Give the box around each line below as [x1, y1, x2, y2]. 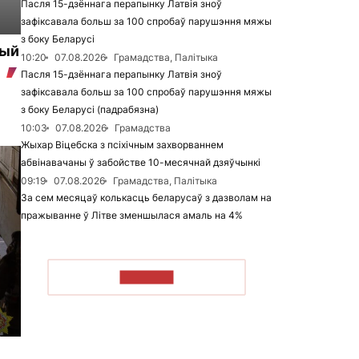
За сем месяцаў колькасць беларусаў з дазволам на [21, 192, 272, 204]
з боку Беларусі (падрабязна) [21, 103, 159, 115]
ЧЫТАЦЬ [119, 270, 174, 284]
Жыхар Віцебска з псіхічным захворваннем [21, 139, 224, 151]
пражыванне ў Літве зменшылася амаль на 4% [21, 209, 243, 221]
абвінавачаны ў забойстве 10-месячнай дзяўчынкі [21, 156, 260, 168]
